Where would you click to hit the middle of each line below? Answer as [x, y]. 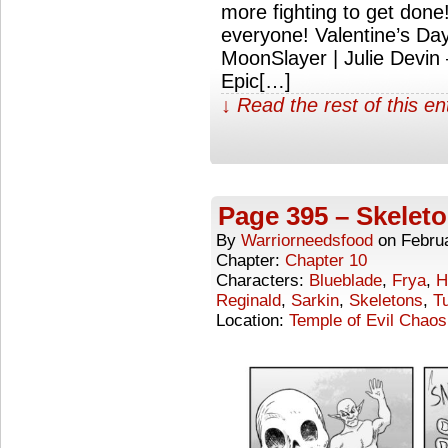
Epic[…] [256, 80]
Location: [252, 320]
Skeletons [386, 300]
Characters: [262, 280]
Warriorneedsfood [307, 240]
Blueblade [345, 280]
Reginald [248, 300]
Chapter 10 [326, 260]
